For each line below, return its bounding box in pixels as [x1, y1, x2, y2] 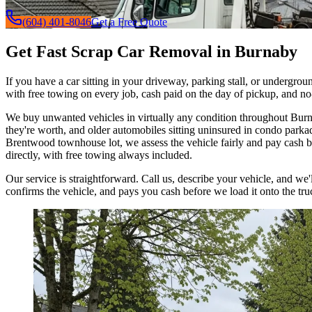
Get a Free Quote [91, 15, 167, 28]
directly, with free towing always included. [6, 148, 192, 161]
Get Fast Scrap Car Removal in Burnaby [6, 42, 297, 61]
